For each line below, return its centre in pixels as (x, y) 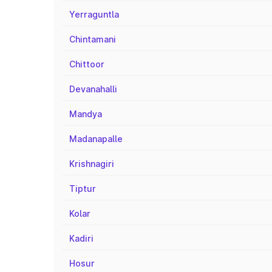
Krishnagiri (92, 164)
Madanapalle (96, 139)
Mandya (86, 114)
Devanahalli (93, 89)
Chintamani (93, 39)
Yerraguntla (94, 14)
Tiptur (83, 189)
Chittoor (87, 64)
